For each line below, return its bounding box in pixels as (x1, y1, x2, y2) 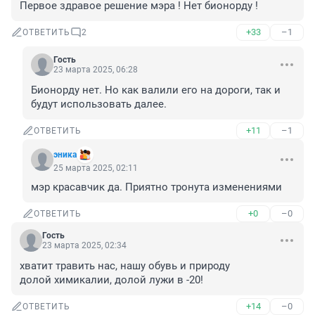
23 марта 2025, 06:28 (53, 65, 138, 75)
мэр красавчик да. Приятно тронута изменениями (31, 181, 282, 194)
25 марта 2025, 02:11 (53, 163, 138, 174)
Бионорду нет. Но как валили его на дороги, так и (31, 84, 281, 97)
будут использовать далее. (31, 98, 167, 111)
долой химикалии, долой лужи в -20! (20, 274, 203, 287)
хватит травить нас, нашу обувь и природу (20, 259, 230, 273)
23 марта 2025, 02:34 (42, 240, 127, 251)
